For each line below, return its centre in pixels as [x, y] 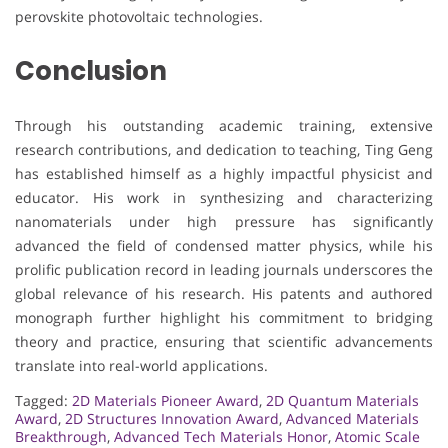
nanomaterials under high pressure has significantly [224, 221]
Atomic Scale [377, 436]
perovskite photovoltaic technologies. [139, 16]
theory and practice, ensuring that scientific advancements [224, 341]
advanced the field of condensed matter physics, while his [224, 245]
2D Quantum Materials [342, 400]
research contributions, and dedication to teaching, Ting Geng [224, 149]
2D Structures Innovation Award [172, 418]
